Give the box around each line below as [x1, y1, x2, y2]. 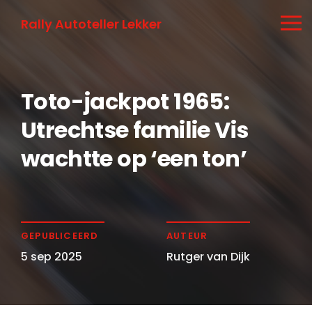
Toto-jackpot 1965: [21, 86, 230, 117]
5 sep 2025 [21, 249, 82, 265]
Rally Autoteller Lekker [21, 15, 162, 33]
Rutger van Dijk [166, 249, 250, 265]
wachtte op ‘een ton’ [21, 143, 247, 174]
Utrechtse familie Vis [21, 114, 249, 146]
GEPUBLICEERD [21, 229, 99, 242]
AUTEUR [166, 229, 208, 242]
